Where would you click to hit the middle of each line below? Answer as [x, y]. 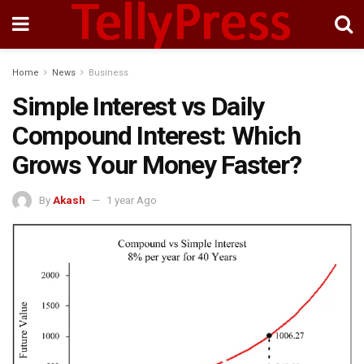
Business [108, 73]
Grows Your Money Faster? [157, 165]
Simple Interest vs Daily [138, 106]
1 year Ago [132, 200]
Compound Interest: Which [156, 136]
